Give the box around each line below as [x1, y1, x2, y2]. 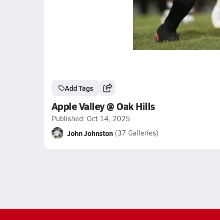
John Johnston [67, 128, 113, 138]
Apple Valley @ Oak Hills [51, 99, 155, 113]
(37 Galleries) [114, 128, 159, 137]
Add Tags [64, 83, 93, 93]
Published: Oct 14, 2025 [51, 114, 130, 123]
